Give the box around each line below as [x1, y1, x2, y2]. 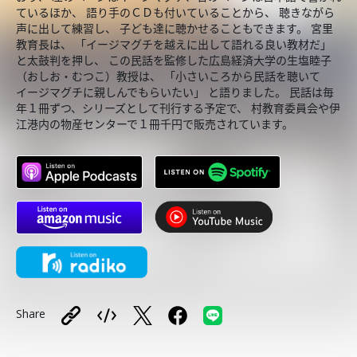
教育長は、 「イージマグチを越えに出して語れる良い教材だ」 [16, 37, 331, 52]
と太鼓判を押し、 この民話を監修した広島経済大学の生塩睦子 [16, 53, 331, 68]
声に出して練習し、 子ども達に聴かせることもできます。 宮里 [16, 21, 333, 36]
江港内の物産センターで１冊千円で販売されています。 [16, 116, 293, 131]
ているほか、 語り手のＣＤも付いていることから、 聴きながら [16, 5, 335, 20]
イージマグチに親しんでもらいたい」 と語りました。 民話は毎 [16, 84, 334, 100]
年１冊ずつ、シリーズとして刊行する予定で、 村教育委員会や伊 [16, 100, 340, 116]
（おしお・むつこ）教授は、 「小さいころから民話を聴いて [16, 69, 335, 84]
